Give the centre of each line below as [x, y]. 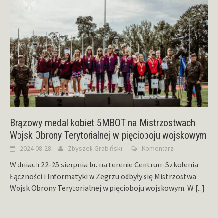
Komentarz [158, 149]
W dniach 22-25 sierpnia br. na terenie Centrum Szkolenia [104, 165]
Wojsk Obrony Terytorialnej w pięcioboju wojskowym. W [102, 188]
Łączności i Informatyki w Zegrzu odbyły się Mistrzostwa [103, 176]
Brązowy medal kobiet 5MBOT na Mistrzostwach [102, 123]
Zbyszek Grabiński [95, 149]
